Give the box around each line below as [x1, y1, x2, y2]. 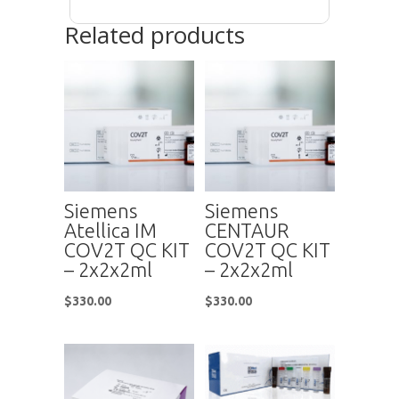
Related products [63, 19, 245, 52]
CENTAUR [205, 218, 289, 241]
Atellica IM [63, 218, 157, 241]
